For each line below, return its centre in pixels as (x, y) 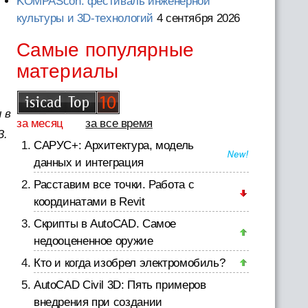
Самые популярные (105, 50)
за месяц (40, 123)
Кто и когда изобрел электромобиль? (129, 263)
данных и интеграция (88, 163)
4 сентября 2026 (198, 18)
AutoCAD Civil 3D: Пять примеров (120, 285)
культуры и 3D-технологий (85, 18)
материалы (67, 71)
